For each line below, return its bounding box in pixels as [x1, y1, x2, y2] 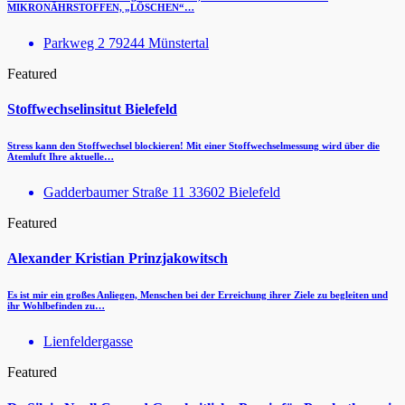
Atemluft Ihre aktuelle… [7, 151, 114, 163]
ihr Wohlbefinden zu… [7, 300, 105, 312]
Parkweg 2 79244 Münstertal [43, 34, 209, 51]
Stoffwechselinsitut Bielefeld [7, 101, 177, 118]
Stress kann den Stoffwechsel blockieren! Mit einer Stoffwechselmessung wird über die [7, 140, 380, 152]
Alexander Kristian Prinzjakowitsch [7, 250, 228, 267]
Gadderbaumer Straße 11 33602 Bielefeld [43, 184, 280, 201]
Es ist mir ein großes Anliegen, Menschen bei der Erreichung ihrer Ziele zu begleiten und [7, 289, 388, 301]
